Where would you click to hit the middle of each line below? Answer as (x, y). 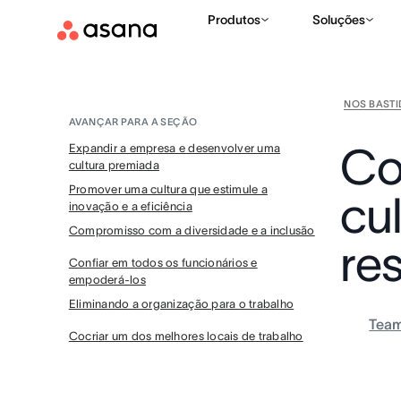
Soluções (339, 20)
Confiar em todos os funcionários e (163, 263)
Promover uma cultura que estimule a (168, 189)
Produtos (234, 20)
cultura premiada (114, 165)
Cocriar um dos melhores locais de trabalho (186, 336)
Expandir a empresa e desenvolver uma (175, 148)
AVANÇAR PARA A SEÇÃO (133, 122)
